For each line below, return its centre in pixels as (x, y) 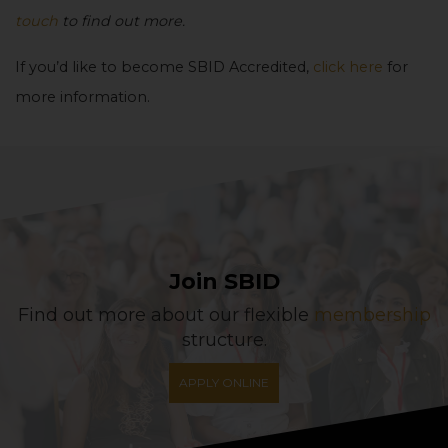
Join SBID (224, 281)
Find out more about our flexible (165, 314)
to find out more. (125, 21)
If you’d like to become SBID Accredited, (164, 67)
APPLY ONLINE (224, 382)
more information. (82, 97)
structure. (224, 339)
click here (348, 67)
